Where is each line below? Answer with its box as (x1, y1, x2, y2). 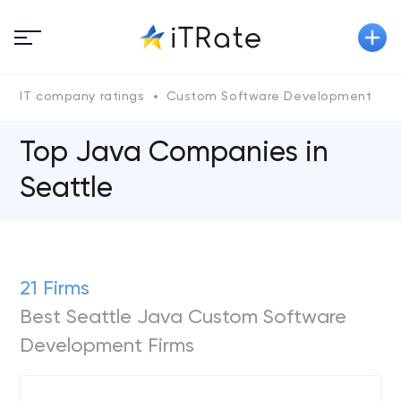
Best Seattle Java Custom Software (20, 308, 347, 328)
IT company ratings (20, 90, 145, 103)
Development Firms (20, 337, 195, 356)
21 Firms (20, 279, 90, 299)
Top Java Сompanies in (20, 139, 329, 167)
